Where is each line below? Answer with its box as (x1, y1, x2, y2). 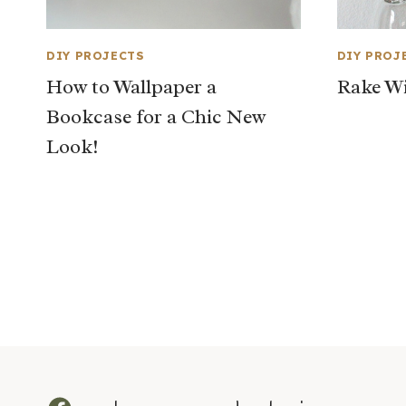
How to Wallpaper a (46, 73, 217, 100)
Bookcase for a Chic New (46, 103, 266, 130)
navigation (45, 270, 195, 313)
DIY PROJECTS (46, 48, 145, 63)
